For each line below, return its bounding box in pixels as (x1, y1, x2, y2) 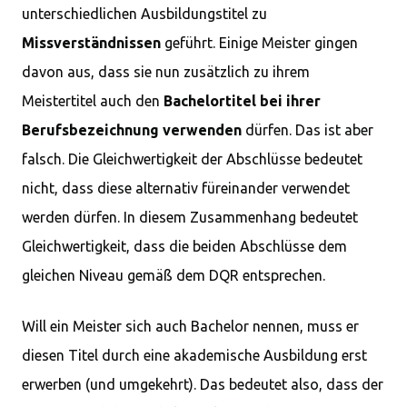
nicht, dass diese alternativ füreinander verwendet (22, 180, 350, 196)
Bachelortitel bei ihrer (164, 93, 321, 109)
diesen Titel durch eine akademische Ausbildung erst (22, 347, 367, 363)
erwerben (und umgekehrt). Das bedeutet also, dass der (22, 376, 383, 392)
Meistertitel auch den (22, 93, 164, 109)
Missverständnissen (22, 35, 161, 51)
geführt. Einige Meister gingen (161, 35, 358, 51)
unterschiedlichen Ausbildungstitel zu (22, 5, 267, 22)
